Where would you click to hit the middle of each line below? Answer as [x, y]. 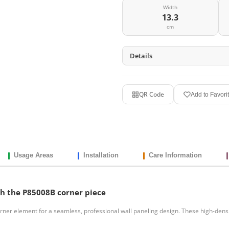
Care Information [175, 155]
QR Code [152, 95]
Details [141, 56]
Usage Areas [33, 155]
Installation [101, 155]
